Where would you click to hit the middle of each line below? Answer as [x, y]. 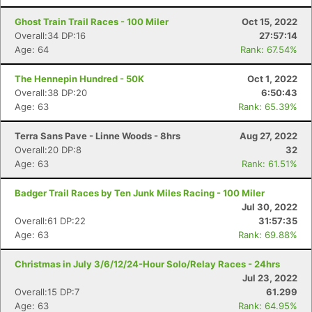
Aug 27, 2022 [268, 136]
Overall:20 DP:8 [48, 150]
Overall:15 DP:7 [47, 292]
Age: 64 [32, 49]
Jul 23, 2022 [270, 278]
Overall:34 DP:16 [50, 36]
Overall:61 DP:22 [50, 221]
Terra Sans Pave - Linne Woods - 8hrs [97, 136]
